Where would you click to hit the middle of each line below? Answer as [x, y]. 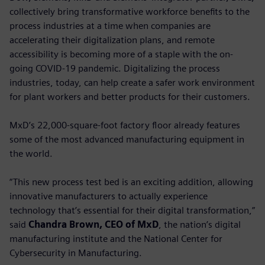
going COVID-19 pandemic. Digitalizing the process [115, 68]
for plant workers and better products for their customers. [130, 96]
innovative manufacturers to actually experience [109, 196]
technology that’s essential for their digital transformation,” [132, 210]
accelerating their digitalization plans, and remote [112, 40]
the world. [31, 153]
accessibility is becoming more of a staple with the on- [121, 54]
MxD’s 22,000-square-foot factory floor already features [125, 125]
